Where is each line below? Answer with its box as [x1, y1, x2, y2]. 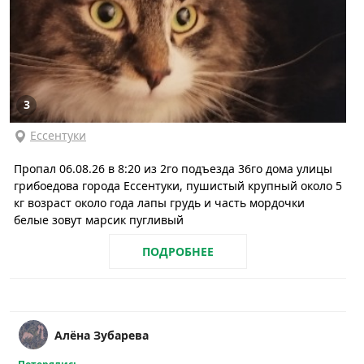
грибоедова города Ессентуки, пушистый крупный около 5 [14, 177, 342, 193]
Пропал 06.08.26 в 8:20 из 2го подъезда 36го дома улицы [14, 160, 332, 176]
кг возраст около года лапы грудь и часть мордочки [14, 194, 305, 210]
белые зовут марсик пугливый [14, 211, 184, 227]
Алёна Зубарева [54, 327, 149, 343]
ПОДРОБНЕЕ [142, 243, 214, 259]
